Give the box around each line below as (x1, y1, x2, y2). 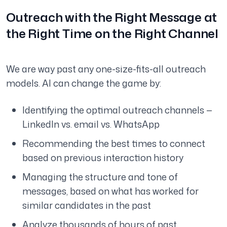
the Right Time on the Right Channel (6, 25, 218, 43)
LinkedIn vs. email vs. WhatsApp (22, 118, 160, 131)
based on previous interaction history (22, 151, 183, 165)
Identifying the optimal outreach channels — (22, 103, 212, 117)
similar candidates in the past (22, 199, 151, 212)
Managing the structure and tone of (22, 170, 178, 184)
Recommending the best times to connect (22, 137, 205, 150)
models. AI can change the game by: (6, 77, 161, 90)
